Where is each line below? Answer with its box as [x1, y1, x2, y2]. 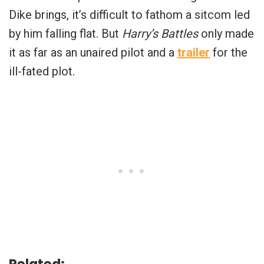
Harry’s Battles [122, 26, 201, 41]
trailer [177, 45, 210, 60]
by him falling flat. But [9, 26, 122, 41]
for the [213, 45, 247, 60]
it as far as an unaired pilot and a [9, 45, 177, 60]
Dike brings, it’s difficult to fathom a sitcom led [9, 7, 250, 22]
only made [201, 26, 254, 41]
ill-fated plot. [9, 64, 75, 78]
